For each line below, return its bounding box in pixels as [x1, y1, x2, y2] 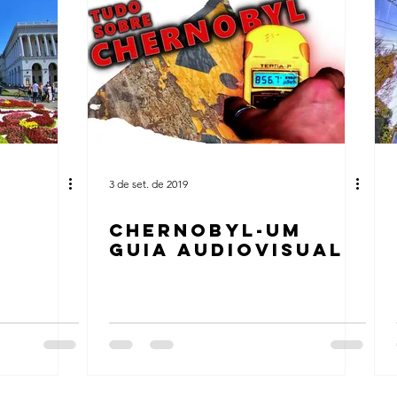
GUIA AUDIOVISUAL [109, 238, 344, 261]
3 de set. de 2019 [109, 176, 188, 191]
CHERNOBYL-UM [109, 219, 302, 241]
